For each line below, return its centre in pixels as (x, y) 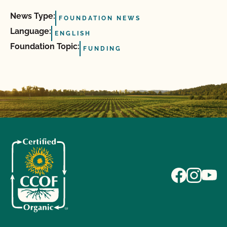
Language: (31, 31)
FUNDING (102, 48)
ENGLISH (73, 33)
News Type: (33, 16)
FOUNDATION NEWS (100, 18)
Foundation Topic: (45, 46)
